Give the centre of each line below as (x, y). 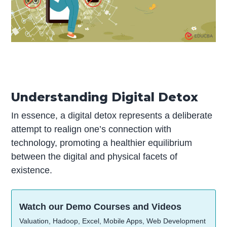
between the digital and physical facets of (94, 156)
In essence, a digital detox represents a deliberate (112, 115)
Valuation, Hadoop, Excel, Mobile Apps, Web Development (113, 221)
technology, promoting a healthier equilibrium (102, 143)
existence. (32, 170)
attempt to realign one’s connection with (91, 129)
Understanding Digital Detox (105, 97)
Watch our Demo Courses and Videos (101, 207)
